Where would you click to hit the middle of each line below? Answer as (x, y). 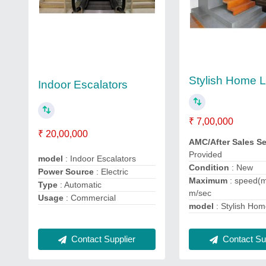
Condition (210, 167)
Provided (206, 154)
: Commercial (91, 197)
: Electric (111, 171)
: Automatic (81, 184)
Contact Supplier (102, 239)
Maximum (208, 180)
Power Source (66, 171)
